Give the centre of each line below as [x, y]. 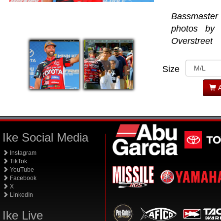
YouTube [21, 170]
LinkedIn [21, 195]
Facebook [22, 178]
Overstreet [192, 41]
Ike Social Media [45, 137]
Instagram [22, 153]
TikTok [18, 161]
